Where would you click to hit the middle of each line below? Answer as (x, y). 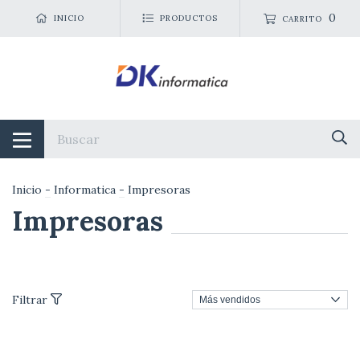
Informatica (85, 189)
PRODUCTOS (188, 18)
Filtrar (31, 299)
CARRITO (303, 19)
